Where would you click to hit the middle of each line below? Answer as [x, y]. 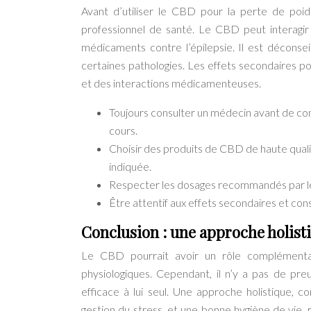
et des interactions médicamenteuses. [171, 83]
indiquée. [130, 167]
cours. [123, 131]
